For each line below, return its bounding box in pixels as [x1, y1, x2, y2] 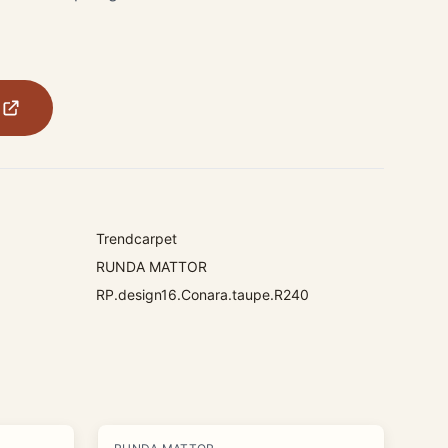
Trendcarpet [96, 230, 177, 247]
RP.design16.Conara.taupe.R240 [96, 286, 309, 303]
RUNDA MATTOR [96, 258, 207, 275]
